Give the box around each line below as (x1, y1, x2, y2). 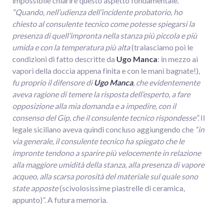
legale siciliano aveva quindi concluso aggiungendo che (12, 125, 195, 134)
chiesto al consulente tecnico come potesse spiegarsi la (12, 19, 195, 29)
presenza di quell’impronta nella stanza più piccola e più (12, 31, 197, 41)
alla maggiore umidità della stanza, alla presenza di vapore (12, 160, 204, 170)
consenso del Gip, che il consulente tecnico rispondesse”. (12, 113, 199, 123)
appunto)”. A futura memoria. (12, 195, 108, 205)
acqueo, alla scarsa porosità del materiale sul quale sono (12, 172, 198, 181)
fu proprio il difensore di (12, 78, 92, 88)
